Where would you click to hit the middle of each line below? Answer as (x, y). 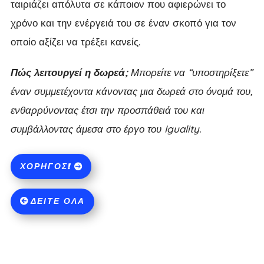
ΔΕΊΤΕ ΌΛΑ (57, 201)
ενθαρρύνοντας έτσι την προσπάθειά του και (107, 110)
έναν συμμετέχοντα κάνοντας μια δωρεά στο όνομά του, (131, 91)
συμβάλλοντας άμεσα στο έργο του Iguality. (105, 128)
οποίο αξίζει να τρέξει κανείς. (75, 41)
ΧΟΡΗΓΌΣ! (45, 166)
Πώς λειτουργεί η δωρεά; (69, 72)
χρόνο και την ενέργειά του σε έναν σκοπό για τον (123, 22)
